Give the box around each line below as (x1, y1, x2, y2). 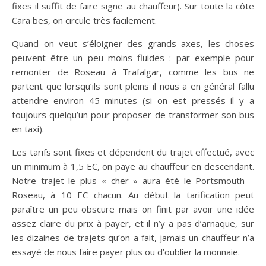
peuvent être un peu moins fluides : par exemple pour (12, 52, 254, 64)
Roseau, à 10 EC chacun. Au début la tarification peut (12, 189, 254, 201)
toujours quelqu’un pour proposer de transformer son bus (12, 109, 254, 121)
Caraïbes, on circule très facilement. (12, 14, 157, 27)
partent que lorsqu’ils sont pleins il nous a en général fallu (12, 80, 254, 93)
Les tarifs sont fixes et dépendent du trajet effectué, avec (12, 146, 254, 159)
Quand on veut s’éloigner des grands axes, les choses (12, 37, 254, 50)
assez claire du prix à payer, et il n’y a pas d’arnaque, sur (12, 217, 254, 230)
